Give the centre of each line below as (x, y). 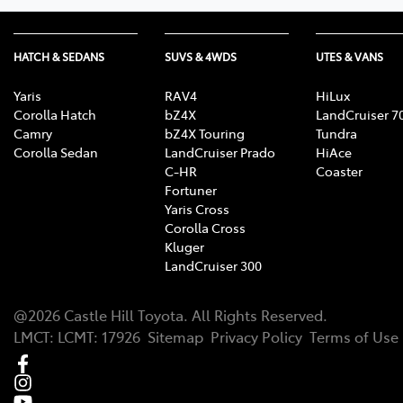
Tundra (336, 133)
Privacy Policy (256, 336)
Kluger (184, 246)
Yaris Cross (197, 208)
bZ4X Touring (205, 133)
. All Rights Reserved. (255, 314)
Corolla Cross (205, 227)
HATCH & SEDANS (59, 56)
